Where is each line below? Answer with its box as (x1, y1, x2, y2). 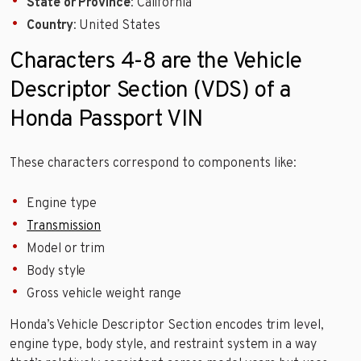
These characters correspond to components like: (10, 156, 297, 172)
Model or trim (27, 241, 106, 258)
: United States (73, 18, 160, 35)
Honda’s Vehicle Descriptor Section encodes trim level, (10, 317, 324, 334)
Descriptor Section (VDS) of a (10, 77, 291, 106)
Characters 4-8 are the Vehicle (10, 48, 303, 77)
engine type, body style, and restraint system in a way (10, 336, 317, 353)
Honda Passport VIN (10, 106, 203, 135)
